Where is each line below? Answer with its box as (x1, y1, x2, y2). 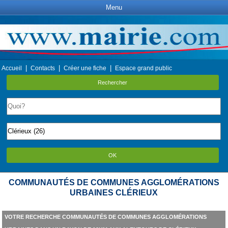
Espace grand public (115, 65, 172, 72)
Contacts (31, 65, 55, 72)
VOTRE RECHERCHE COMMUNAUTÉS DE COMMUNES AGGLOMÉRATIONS (4, 214, 207, 220)
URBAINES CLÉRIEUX (70, 188, 158, 197)
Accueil (2, 65, 22, 72)
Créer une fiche (64, 65, 106, 72)
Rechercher (98, 79, 128, 85)
